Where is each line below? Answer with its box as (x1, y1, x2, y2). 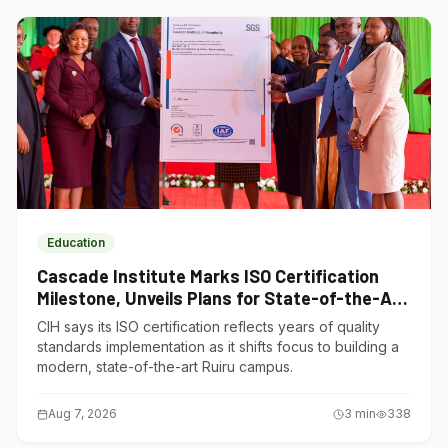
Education (47, 235, 105, 250)
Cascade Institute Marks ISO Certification (37, 265, 379, 287)
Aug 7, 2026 (48, 406, 117, 421)
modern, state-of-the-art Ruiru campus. (37, 358, 293, 375)
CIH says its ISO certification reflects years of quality (37, 318, 380, 335)
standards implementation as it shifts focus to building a (37, 338, 399, 355)
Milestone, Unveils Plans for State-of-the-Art (37, 287, 407, 309)
